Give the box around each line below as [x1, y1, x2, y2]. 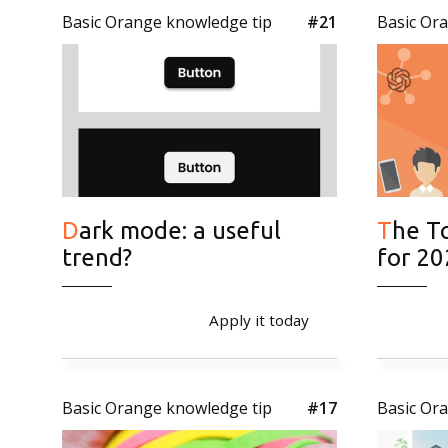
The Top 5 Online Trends [377, 216, 392, 244]
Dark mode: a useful [62, 216, 79, 244]
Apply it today [209, 309, 309, 330]
